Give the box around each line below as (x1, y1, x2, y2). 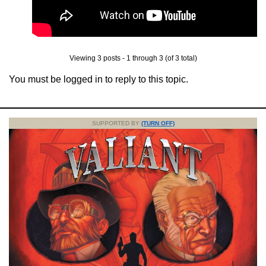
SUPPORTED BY (91, 119, 141, 126)
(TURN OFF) (141, 119, 175, 126)
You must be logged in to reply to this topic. (9, 74, 188, 84)
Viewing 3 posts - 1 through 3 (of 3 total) (69, 53, 197, 62)
